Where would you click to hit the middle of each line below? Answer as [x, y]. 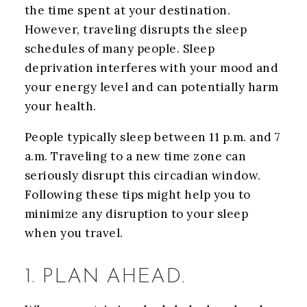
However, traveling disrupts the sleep [136, 30]
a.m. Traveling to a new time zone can [135, 157]
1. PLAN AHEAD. [105, 278]
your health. [60, 107]
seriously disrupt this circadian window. [143, 176]
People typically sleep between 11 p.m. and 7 [152, 137]
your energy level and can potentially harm [151, 87]
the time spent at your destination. [127, 11]
